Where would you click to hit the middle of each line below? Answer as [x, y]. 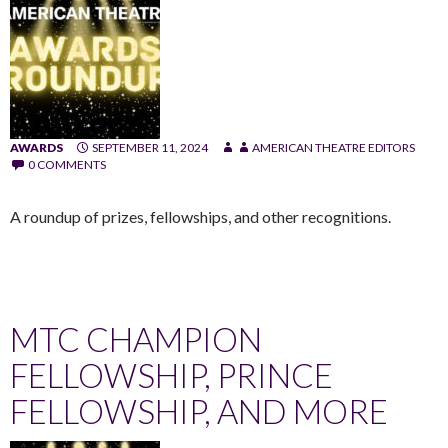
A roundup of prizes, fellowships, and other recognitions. [200, 216]
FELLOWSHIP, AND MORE [199, 410]
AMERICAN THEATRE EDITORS [333, 147]
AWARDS [36, 147]
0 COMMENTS [67, 164]
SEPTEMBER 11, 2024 [150, 147]
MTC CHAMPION [136, 338]
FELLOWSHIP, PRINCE [171, 374]
